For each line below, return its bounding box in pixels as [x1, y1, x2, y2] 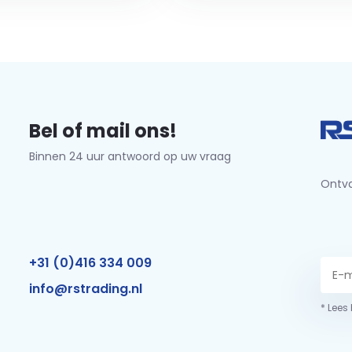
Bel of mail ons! [28, 118, 177, 144]
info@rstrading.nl [28, 280, 142, 298]
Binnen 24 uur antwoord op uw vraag [28, 148, 231, 164]
